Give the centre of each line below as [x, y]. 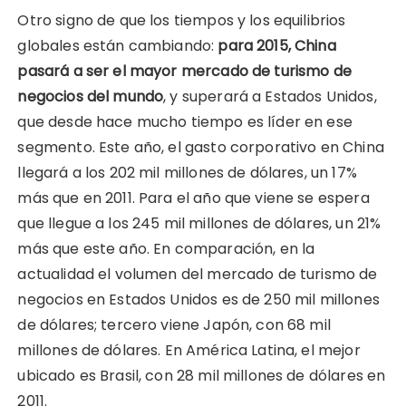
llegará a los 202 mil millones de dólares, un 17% [187, 172]
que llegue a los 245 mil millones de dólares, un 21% [199, 223]
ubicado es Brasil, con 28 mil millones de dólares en [202, 375]
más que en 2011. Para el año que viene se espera [193, 198]
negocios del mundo [91, 96]
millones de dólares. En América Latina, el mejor [189, 350]
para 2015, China [277, 45]
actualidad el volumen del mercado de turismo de [198, 274]
